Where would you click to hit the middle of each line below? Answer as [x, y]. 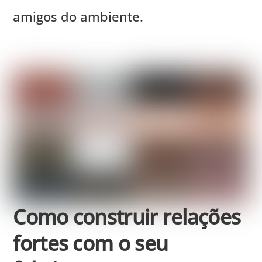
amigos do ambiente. [78, 16]
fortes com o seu [91, 243]
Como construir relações [127, 217]
